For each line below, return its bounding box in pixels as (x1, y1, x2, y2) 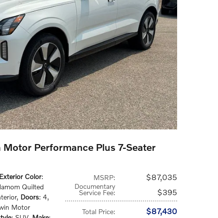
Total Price (82, 207, 114, 216)
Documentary (74, 182, 116, 190)
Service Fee (79, 188, 114, 197)
